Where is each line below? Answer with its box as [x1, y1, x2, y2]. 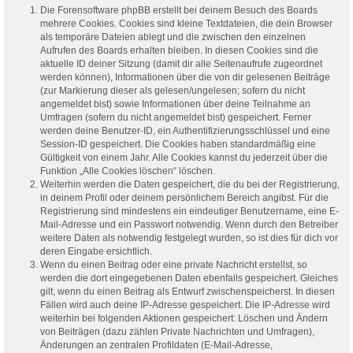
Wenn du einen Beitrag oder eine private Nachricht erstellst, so [40, 258, 307, 270]
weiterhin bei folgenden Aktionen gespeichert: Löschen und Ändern [40, 312, 328, 324]
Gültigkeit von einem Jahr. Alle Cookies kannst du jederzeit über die [40, 151, 328, 163]
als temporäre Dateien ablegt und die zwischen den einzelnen [40, 31, 306, 43]
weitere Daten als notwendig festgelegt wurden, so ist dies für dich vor [40, 232, 338, 243]
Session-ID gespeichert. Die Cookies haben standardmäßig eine [40, 138, 316, 150]
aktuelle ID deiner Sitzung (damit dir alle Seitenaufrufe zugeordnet [40, 58, 322, 69]
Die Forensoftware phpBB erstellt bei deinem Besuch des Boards [40, 4, 318, 16]
